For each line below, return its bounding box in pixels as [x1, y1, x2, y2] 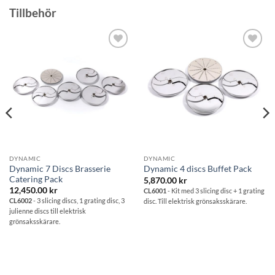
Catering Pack [9, 174, 63, 184]
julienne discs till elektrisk [9, 207, 86, 215]
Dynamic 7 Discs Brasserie [9, 163, 110, 174]
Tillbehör [9, 5, 56, 20]
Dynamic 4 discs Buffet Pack [143, 164, 252, 174]
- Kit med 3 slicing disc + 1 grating [166, 186, 265, 195]
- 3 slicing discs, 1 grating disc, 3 [31, 196, 125, 205]
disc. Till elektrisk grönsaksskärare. [143, 196, 247, 205]
